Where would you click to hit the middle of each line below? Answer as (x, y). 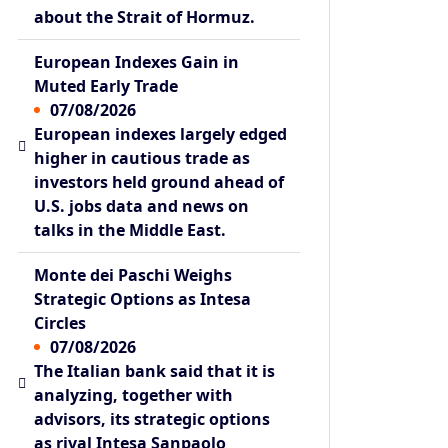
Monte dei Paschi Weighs (133, 274)
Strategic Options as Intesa (143, 298)
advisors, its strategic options (152, 418)
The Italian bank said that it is (155, 370)
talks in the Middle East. (130, 229)
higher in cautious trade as (142, 157)
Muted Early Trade (106, 85)
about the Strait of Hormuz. (145, 16)
